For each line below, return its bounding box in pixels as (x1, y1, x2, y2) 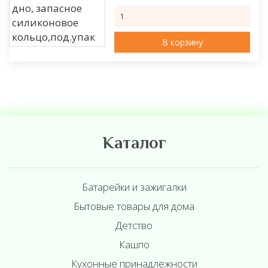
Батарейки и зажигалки (81, 180, 187, 194)
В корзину (162, 36, 203, 48)
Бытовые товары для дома (74, 199, 194, 213)
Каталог (102, 131, 166, 157)
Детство (115, 218, 153, 232)
